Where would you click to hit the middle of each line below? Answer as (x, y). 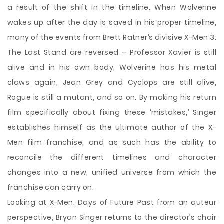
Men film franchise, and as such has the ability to (112, 142)
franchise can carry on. (51, 187)
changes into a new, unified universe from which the (112, 172)
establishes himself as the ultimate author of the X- (112, 127)
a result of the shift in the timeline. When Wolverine (112, 7)
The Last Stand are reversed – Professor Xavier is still (112, 52)
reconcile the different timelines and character (112, 157)
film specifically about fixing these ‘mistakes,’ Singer (112, 112)
